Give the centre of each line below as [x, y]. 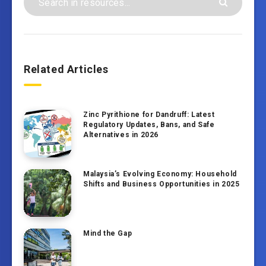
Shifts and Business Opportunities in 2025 [161, 184]
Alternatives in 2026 [121, 135]
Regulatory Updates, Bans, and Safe [149, 125]
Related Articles [66, 69]
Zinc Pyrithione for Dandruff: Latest [149, 115]
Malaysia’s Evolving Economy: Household [160, 174]
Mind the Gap [108, 234]
